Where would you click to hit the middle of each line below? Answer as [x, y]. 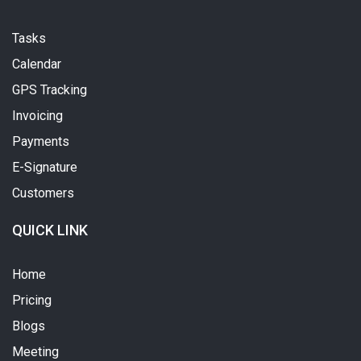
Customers [43, 193]
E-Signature [45, 167]
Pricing [32, 300]
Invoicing [37, 115]
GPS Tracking [50, 89]
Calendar [37, 64]
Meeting [35, 351]
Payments [41, 141]
